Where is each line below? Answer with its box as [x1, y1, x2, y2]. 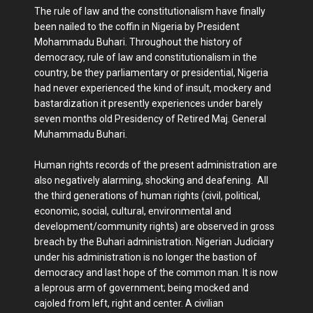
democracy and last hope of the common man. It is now [34, 266, 278, 278]
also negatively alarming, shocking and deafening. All [34, 174, 268, 186]
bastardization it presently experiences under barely [34, 97, 263, 109]
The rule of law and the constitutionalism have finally [34, 5, 265, 17]
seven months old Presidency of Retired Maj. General [34, 112, 266, 124]
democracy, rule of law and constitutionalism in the [34, 51, 257, 63]
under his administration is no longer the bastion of [34, 251, 257, 263]
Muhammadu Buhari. [34, 128, 127, 140]
